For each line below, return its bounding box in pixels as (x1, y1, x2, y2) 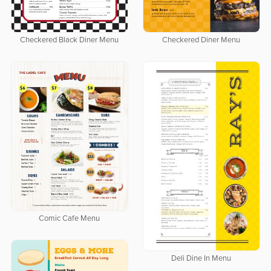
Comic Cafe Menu (39, 215, 100, 223)
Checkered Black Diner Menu (20, 36, 119, 45)
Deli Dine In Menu (171, 255, 232, 263)
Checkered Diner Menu (162, 36, 241, 45)
